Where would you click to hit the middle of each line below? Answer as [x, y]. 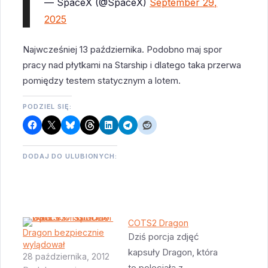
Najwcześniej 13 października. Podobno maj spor [123, 50]
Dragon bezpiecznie [64, 233]
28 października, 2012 [66, 257]
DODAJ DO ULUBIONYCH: [70, 156]
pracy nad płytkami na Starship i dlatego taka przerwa [132, 65]
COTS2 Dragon [158, 223]
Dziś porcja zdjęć [164, 237]
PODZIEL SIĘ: [47, 107]
